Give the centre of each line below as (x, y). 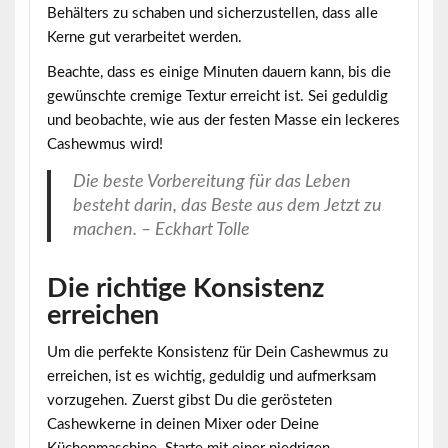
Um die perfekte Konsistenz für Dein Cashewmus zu (217, 352)
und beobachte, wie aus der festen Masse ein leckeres (223, 120)
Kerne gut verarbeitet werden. (144, 37)
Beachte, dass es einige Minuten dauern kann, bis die (218, 72)
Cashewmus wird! (104, 144)
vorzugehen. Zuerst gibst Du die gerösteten (189, 400)
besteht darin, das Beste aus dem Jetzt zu (228, 206)
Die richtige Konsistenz (185, 289)
